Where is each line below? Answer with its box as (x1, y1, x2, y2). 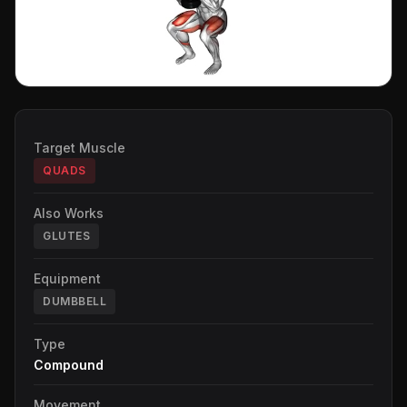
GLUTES (43, 228, 90, 243)
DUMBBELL (43, 293, 106, 308)
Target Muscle (34, 139, 125, 155)
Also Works (34, 204, 104, 221)
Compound (34, 356, 104, 372)
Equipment (34, 270, 101, 286)
